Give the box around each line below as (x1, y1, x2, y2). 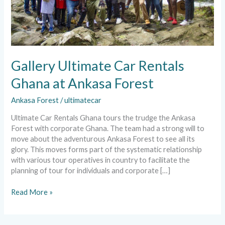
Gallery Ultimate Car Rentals (11, 57, 185, 74)
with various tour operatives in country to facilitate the (11, 156, 190, 165)
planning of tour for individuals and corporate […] (11, 166, 171, 175)
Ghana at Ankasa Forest (11, 75, 154, 92)
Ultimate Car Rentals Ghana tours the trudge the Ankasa (11, 114, 196, 123)
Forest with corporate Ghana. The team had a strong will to (11, 124, 205, 133)
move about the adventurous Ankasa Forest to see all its (11, 135, 195, 144)
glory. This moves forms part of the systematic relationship (11, 145, 202, 154)
